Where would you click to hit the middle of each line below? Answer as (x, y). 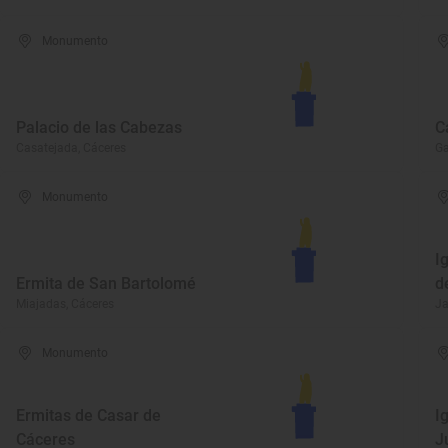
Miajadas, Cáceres (65, 304)
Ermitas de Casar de (88, 415)
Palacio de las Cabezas (99, 127)
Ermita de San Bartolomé (106, 283)
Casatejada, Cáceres (71, 148)
